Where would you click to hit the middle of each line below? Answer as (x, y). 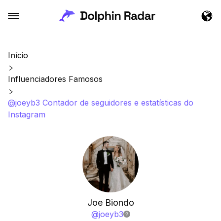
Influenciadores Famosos (55, 79)
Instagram (27, 114)
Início (18, 55)
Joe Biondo (110, 203)
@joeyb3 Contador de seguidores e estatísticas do (101, 103)
